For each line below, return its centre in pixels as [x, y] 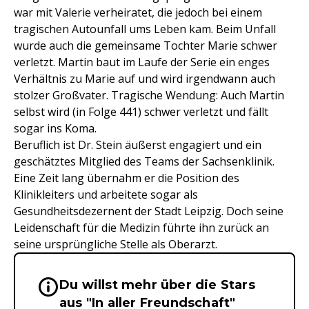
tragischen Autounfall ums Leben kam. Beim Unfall [145, 29]
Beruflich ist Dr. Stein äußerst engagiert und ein [138, 145]
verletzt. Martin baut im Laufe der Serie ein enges [142, 62]
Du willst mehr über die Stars [157, 285]
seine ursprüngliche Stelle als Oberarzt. [116, 244]
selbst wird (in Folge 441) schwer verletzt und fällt [141, 112]
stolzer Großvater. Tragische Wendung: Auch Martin [149, 95]
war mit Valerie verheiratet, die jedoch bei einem [138, 12]
